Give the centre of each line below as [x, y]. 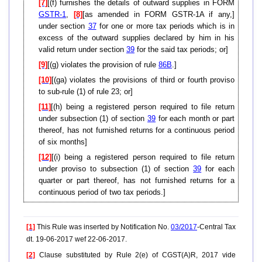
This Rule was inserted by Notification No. [103, 227]
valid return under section [82, 50]
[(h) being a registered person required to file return [143, 107]
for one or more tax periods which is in [166, 26]
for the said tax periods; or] [181, 50]
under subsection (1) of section [93, 119]
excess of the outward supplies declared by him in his [137, 38]
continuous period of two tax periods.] [102, 192]
